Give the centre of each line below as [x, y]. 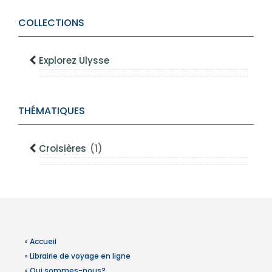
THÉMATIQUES [52, 111]
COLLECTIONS [51, 23]
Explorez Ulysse [74, 60]
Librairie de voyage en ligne [80, 256]
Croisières [64, 148]
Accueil [43, 241]
